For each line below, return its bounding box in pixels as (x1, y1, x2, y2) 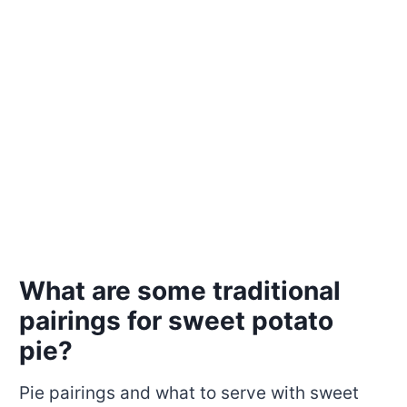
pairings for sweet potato (18, 304, 333, 336)
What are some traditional (18, 274, 341, 306)
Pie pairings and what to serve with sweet (18, 382, 359, 403)
